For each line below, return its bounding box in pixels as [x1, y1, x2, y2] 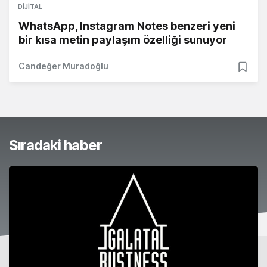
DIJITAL [18, 2, 42, 11]
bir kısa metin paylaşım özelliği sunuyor [18, 33, 227, 46]
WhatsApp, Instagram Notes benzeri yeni [18, 20, 235, 33]
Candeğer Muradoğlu [18, 61, 108, 72]
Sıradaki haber [9, 136, 102, 154]
